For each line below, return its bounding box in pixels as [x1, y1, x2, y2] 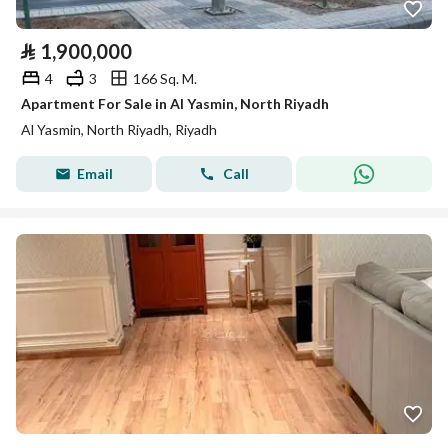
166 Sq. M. [133, 69, 197, 87]
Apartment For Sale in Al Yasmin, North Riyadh [21, 95, 329, 112]
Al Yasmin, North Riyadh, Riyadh [21, 121, 217, 138]
